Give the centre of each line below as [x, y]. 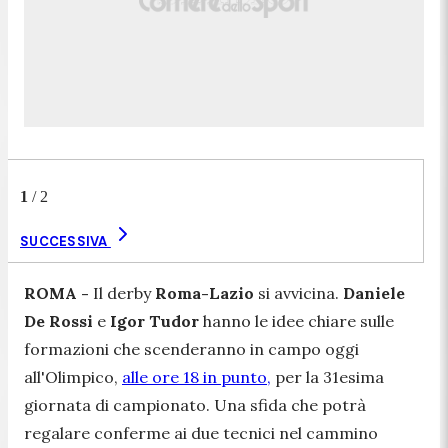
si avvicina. [298, 292]
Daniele [374, 292]
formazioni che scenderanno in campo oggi [191, 348]
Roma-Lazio [204, 292]
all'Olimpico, [73, 376]
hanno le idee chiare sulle [296, 320]
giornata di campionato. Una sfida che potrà [195, 404]
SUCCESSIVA [65, 241]
